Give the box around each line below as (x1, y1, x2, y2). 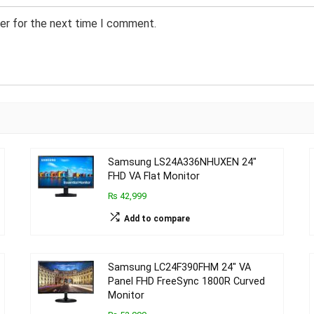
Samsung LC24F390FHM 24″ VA (108, 261, 252, 273)
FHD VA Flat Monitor (108, 170, 200, 182)
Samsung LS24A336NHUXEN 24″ (108, 156, 257, 168)
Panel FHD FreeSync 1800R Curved (108, 275, 266, 287)
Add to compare (124, 214, 191, 224)
